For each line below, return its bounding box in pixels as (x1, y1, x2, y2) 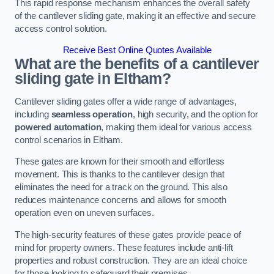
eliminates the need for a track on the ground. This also (15, 182, 228, 193)
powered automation (15, 122, 102, 132)
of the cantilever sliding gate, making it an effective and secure (15, 10, 256, 21)
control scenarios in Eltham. (15, 135, 123, 145)
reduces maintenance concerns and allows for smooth (15, 195, 226, 206)
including (15, 109, 51, 119)
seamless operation (51, 109, 133, 119)
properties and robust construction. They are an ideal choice (15, 255, 248, 265)
